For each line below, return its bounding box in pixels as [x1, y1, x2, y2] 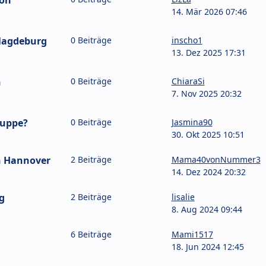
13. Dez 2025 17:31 [171, 47, 246, 59]
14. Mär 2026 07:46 [171, 6, 247, 18]
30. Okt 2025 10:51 [171, 129, 245, 141]
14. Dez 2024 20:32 [171, 166, 246, 178]
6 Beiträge [71, 229, 112, 240]
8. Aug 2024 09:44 [171, 204, 242, 216]
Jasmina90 [171, 116, 213, 128]
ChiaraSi [171, 75, 205, 87]
